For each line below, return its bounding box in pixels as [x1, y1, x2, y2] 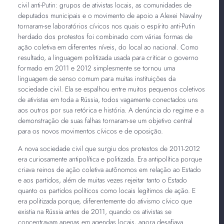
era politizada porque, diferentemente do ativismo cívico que [17, 195, 192, 206]
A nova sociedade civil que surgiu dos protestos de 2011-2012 [17, 143, 200, 153]
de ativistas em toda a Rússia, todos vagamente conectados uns [17, 94, 198, 104]
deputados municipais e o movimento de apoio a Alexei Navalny [17, 10, 202, 20]
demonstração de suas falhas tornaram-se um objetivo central [17, 115, 192, 125]
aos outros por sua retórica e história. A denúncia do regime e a [17, 104, 203, 115]
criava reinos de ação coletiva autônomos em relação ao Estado [17, 164, 201, 174]
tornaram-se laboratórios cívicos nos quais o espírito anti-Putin [17, 20, 195, 31]
